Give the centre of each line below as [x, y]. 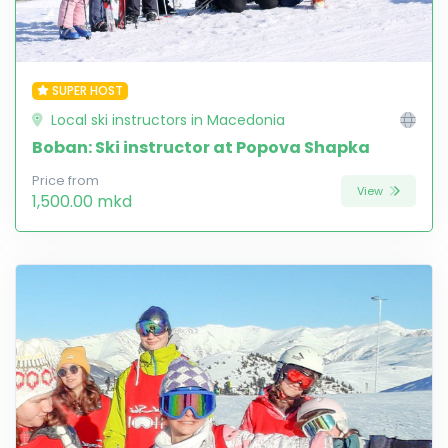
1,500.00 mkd [82, 201]
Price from [65, 180]
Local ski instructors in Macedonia [166, 119]
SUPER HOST [87, 90]
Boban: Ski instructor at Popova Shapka [201, 147]
